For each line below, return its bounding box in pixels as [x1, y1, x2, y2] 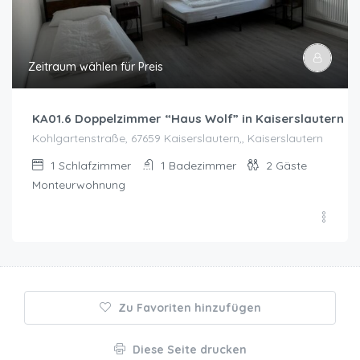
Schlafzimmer [59, 158, 131, 174]
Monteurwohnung [32, 178, 125, 193]
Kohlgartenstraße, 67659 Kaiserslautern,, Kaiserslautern [32, 131, 323, 146]
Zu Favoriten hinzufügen [117, 301, 261, 316]
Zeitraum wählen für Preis [28, 59, 163, 75]
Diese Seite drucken [132, 342, 247, 358]
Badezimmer [169, 158, 236, 174]
